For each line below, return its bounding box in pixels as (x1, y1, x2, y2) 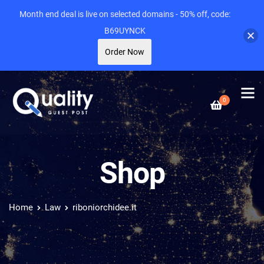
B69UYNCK (104, 26, 146, 35)
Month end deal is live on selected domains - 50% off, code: (19, 9, 230, 19)
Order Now (105, 47, 144, 57)
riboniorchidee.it (72, 202, 137, 213)
